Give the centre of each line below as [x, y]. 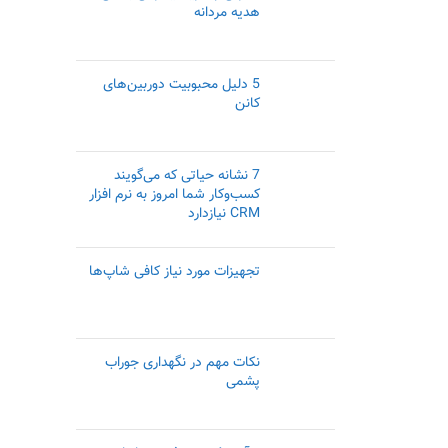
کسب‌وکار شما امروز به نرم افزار [174, 195]
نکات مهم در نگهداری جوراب [182, 363]
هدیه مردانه [226, 13]
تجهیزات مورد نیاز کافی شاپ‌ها [174, 272]
